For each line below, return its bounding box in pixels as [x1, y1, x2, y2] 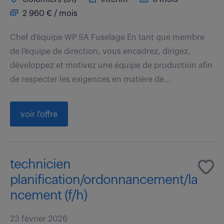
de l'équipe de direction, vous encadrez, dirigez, [10, 47, 190, 55]
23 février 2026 [10, 214, 67, 223]
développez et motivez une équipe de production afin [10, 61, 212, 69]
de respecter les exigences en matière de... [10, 75, 171, 83]
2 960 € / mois [20, 9, 77, 17]
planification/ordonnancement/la [10, 173, 197, 186]
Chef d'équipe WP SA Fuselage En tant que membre [10, 33, 204, 41]
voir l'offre [20, 110, 57, 118]
